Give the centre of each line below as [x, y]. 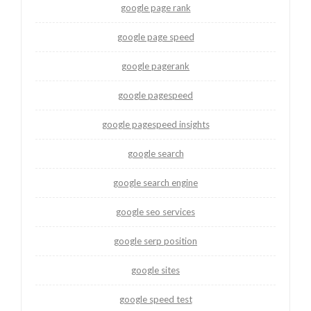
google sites [155, 270]
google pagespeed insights [155, 124]
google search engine [155, 182]
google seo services [155, 211]
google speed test [155, 299]
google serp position [155, 241]
